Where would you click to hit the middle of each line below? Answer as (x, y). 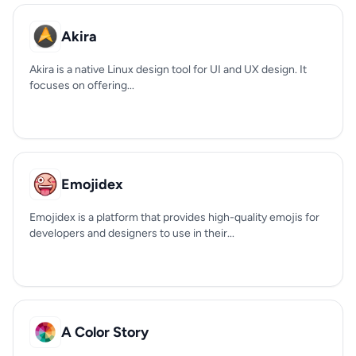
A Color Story (105, 332)
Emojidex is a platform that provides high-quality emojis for (174, 217)
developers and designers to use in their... (132, 233)
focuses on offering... (82, 85)
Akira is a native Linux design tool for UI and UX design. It (168, 70)
